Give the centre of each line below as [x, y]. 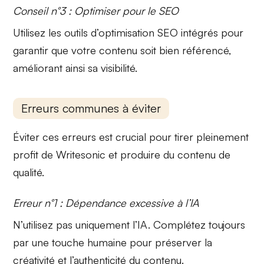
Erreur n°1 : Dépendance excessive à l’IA [106, 203]
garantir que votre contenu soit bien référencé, [122, 50]
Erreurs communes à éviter [91, 108]
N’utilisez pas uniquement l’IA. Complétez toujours [129, 225]
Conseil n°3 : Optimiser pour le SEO [96, 10]
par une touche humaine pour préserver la [113, 242]
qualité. [29, 172]
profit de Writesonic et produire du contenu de [122, 155]
